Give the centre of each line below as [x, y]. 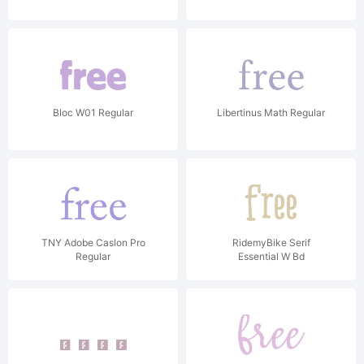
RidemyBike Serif [271, 243]
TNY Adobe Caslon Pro [93, 243]
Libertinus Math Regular [271, 113]
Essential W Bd [271, 256]
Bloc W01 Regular [93, 113]
